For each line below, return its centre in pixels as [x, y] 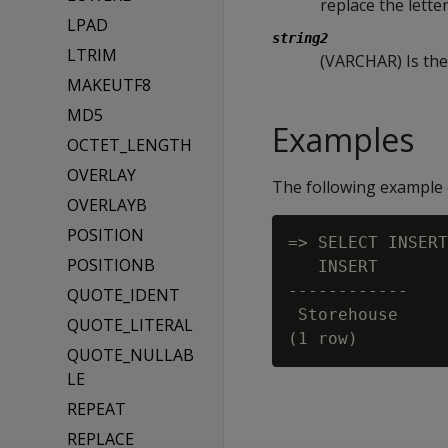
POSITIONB [111, 265]
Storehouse [343, 314]
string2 [300, 38]
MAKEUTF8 [109, 85]
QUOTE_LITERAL [130, 325]
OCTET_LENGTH [130, 145]
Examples [343, 139]
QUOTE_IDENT [124, 295]
